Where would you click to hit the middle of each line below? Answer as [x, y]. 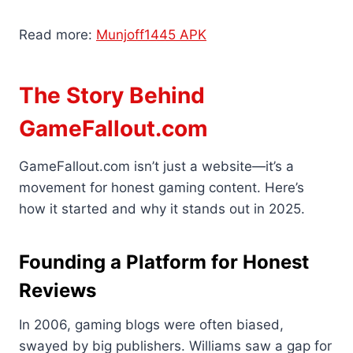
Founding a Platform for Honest [164, 262]
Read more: [58, 35]
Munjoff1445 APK [151, 35]
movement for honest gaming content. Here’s [162, 188]
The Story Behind [112, 96]
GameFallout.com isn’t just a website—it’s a [156, 167]
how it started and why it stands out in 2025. [162, 209]
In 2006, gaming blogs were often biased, [151, 325]
